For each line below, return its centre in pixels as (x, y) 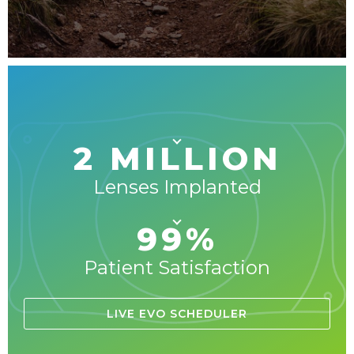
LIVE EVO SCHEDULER (177, 313)
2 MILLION (177, 158)
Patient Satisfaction (177, 267)
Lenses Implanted (177, 186)
